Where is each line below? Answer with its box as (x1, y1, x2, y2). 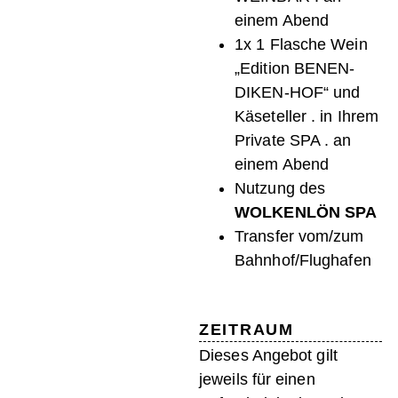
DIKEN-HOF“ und (235, 84, 361, 102)
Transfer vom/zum (235, 227, 364, 246)
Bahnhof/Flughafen (235, 251, 371, 270)
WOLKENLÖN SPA (235, 203, 378, 222)
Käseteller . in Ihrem (235, 107, 379, 126)
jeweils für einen (199, 370, 315, 389)
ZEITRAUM (199, 321, 294, 339)
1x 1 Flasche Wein (235, 36, 368, 54)
